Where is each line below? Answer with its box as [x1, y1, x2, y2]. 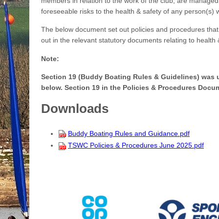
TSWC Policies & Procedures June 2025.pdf [68, 141, 204, 150]
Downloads [41, 101, 109, 116]
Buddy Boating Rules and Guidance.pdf [68, 129, 190, 137]
